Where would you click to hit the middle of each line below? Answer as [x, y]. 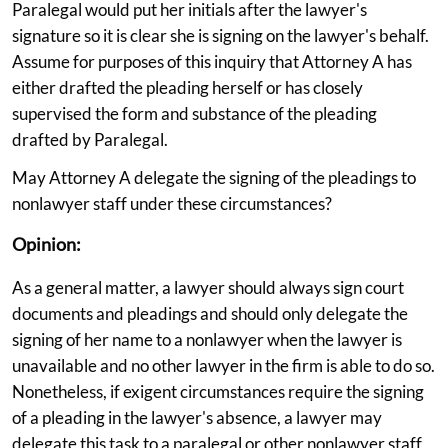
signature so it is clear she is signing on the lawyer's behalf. [220, 35]
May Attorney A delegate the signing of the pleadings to [214, 177]
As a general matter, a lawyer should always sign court [208, 287]
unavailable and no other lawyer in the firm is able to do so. [223, 365]
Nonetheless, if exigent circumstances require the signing [218, 391]
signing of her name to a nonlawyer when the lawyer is [207, 339]
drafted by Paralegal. [90, 139]
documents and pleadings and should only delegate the [210, 313]
